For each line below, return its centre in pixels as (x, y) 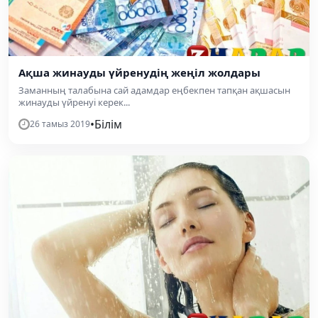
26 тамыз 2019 (60, 124)
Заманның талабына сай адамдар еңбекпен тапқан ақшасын (154, 90)
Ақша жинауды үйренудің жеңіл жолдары (139, 72)
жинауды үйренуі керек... (74, 102)
